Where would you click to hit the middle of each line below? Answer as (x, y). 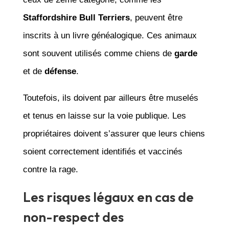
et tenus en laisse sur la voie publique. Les (104, 116)
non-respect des (73, 217)
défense (60, 71)
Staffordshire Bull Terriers (76, 17)
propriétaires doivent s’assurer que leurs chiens (114, 133)
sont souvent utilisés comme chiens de (98, 53)
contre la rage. (50, 169)
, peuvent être (156, 17)
